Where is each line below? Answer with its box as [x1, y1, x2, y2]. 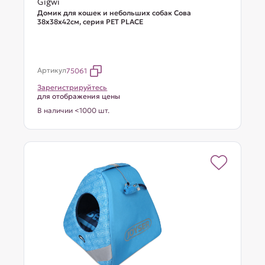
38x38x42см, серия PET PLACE [37, 17, 144, 26]
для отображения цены [37, 92, 121, 101]
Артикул [37, 66, 67, 75]
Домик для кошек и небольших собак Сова [37, 8, 192, 17]
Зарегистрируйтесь [37, 83, 108, 92]
